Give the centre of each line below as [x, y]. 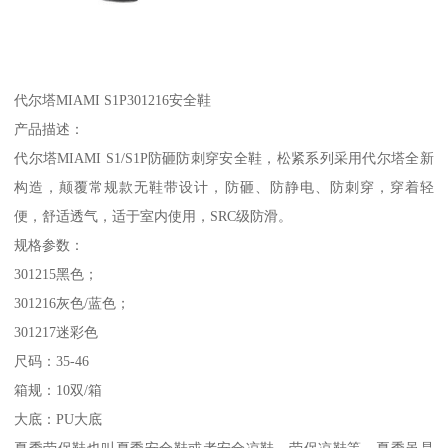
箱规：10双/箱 [58, 390]
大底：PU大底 [58, 419]
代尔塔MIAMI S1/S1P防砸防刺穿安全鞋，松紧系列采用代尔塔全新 [224, 158]
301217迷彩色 [56, 332]
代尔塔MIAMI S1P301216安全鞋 [113, 100]
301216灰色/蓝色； [72, 303]
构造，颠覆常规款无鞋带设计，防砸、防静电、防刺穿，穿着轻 [224, 187]
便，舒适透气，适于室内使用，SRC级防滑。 [153, 216]
